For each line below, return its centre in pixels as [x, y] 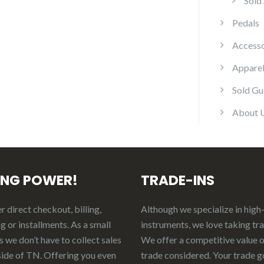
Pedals [245, 23]
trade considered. [177, 255]
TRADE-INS [178, 181]
